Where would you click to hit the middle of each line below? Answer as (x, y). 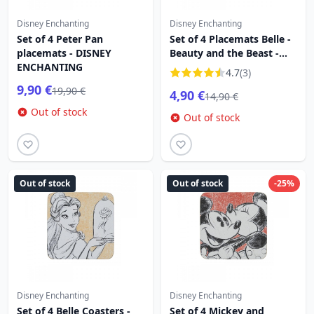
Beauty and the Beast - (224, 53)
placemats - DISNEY (64, 53)
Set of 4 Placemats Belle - (230, 39)
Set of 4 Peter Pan (60, 39)
